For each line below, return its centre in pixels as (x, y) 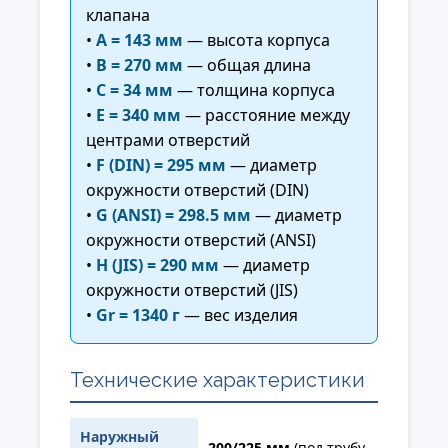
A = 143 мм (139, 39)
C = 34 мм (134, 89)
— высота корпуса (256, 39)
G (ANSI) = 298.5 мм (173, 214)
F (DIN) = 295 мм (161, 164)
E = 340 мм (138, 114)
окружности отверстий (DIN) (197, 189)
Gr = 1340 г (138, 314)
